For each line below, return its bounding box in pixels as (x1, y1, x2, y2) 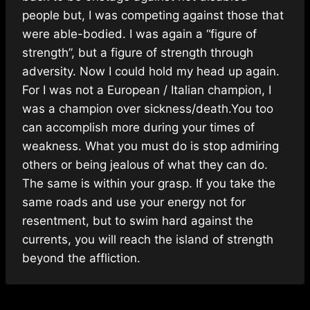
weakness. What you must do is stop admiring (22, 138, 279, 153)
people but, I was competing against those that (22, 8, 284, 22)
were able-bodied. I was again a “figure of (22, 26, 257, 41)
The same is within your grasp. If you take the (22, 176, 275, 190)
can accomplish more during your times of (22, 120, 255, 134)
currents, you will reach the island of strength (22, 232, 273, 246)
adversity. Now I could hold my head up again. (22, 64, 280, 78)
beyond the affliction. (22, 250, 140, 265)
